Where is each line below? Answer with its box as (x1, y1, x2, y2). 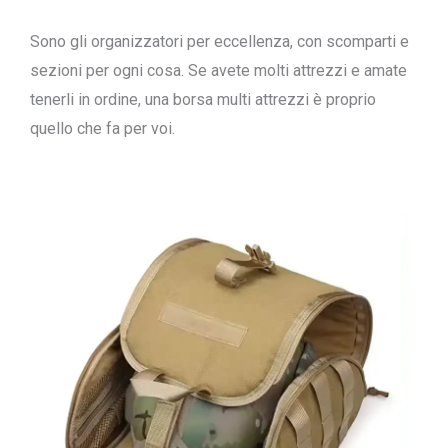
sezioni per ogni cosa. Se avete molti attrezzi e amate (30, 61, 407, 80)
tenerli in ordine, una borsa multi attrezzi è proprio (30, 90, 376, 109)
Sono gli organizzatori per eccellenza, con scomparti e (30, 32, 409, 51)
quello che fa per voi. (30, 119, 175, 138)
